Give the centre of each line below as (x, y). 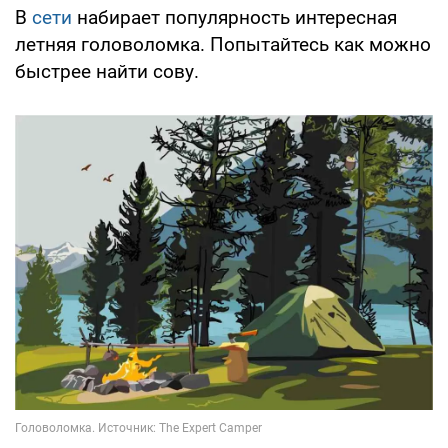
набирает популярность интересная (234, 17)
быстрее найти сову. (107, 71)
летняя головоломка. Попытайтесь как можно (223, 44)
